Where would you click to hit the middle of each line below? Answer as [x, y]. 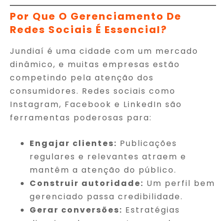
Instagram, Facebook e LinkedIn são [96, 104]
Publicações [147, 143]
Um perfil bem [179, 183]
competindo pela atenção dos [82, 77]
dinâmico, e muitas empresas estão [95, 64]
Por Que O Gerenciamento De [96, 16]
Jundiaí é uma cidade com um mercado [104, 51]
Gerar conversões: [76, 210]
